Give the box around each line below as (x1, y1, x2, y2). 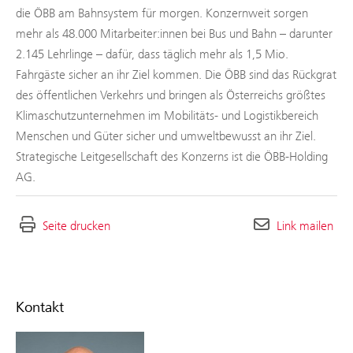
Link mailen (277, 217, 333, 233)
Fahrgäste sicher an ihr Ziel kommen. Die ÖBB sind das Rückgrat (16, 66, 336, 82)
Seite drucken (43, 217, 110, 233)
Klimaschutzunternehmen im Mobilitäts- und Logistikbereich (16, 107, 318, 123)
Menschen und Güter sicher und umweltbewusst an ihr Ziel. (16, 128, 316, 143)
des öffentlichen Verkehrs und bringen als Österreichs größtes (16, 87, 325, 102)
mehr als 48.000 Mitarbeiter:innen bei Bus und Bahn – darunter (16, 25, 333, 41)
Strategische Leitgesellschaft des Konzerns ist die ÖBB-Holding (16, 148, 328, 164)
